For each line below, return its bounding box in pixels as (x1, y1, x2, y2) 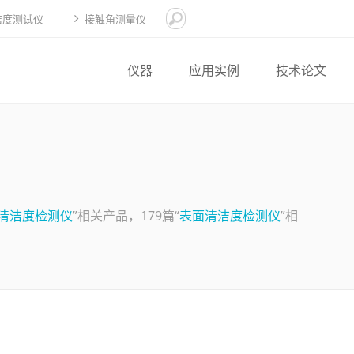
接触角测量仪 (85, 12, 146, 26)
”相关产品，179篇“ (73, 207, 179, 224)
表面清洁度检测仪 (179, 207, 281, 224)
